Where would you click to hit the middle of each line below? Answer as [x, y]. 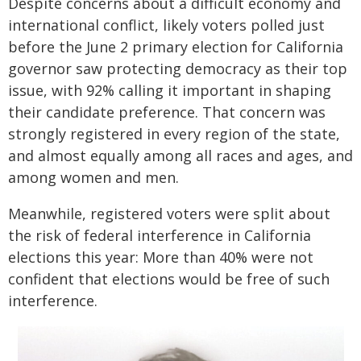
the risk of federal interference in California [160, 236]
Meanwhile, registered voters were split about [169, 214]
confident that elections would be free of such [169, 279]
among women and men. [93, 178]
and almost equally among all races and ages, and [180, 156]
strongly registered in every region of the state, [174, 134]
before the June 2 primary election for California [176, 47]
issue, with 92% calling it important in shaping [170, 91]
